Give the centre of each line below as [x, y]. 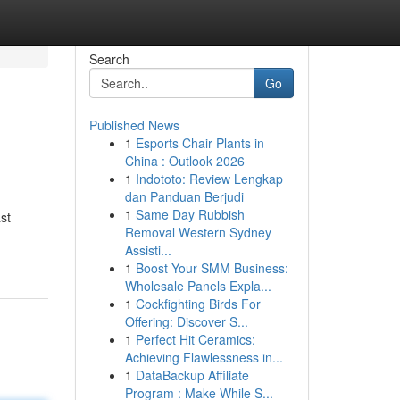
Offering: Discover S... [186, 321]
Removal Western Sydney [198, 232]
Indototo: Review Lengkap [209, 179]
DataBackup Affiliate [192, 375]
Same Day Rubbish [190, 214]
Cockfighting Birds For [198, 304]
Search [109, 59]
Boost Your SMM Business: [212, 268]
